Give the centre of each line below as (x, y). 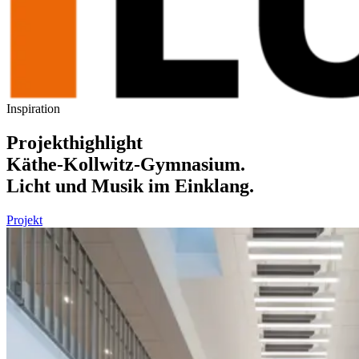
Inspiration (33, 109)
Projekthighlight (75, 143)
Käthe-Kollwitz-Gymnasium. (126, 165)
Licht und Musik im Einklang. (130, 186)
